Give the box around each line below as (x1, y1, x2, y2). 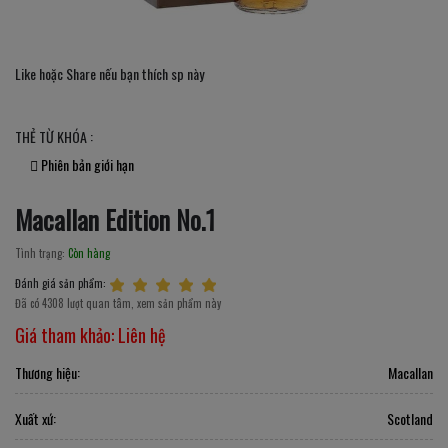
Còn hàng (68, 244, 110, 261)
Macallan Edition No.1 (15, 200, 215, 238)
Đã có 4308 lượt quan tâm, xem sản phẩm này (15, 294, 221, 311)
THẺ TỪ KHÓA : (15, 125, 93, 147)
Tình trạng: (15, 244, 68, 261)
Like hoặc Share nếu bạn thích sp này (15, 62, 204, 84)
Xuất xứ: (15, 407, 56, 429)
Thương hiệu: (15, 361, 80, 383)
